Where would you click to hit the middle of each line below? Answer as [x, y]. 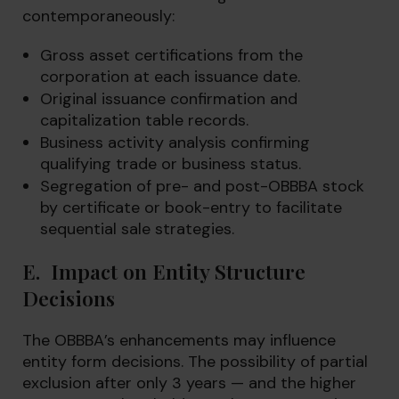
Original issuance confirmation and [169, 99]
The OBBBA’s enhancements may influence [179, 340]
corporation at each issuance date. [170, 77]
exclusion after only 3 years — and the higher [189, 383]
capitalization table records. [144, 120]
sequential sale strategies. [137, 229]
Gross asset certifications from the [171, 55]
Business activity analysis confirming [175, 142]
